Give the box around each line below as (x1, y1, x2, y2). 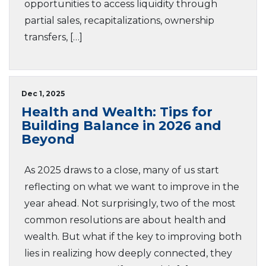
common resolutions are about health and (24, 214, 226, 226)
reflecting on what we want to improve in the (24, 181, 239, 192)
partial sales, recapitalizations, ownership (24, 15, 214, 26)
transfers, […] (24, 31, 83, 43)
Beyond (21, 131, 75, 147)
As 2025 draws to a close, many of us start (24, 164, 219, 176)
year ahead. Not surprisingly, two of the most (24, 198, 236, 209)
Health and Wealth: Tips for (21, 104, 213, 119)
